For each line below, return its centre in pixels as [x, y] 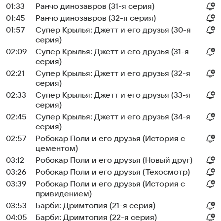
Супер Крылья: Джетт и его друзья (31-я [112, 52]
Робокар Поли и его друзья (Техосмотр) [113, 172]
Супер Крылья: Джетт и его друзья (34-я [113, 117]
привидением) [64, 194]
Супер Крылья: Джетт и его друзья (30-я [113, 30]
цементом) [57, 148]
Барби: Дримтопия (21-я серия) [95, 206]
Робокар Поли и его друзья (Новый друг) [114, 160]
